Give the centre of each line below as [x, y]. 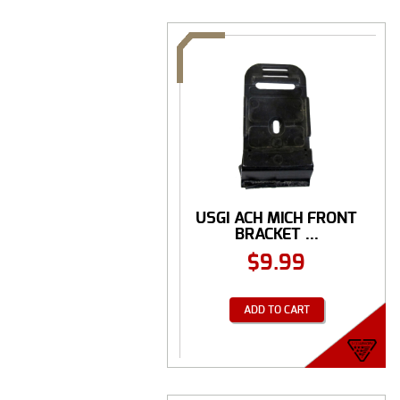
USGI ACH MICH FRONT [276, 218]
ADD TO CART [276, 309]
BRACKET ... [276, 234]
